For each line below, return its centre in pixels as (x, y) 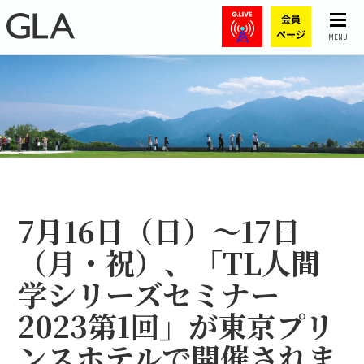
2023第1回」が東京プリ (176, 325)
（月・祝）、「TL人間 (169, 262)
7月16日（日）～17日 (160, 230)
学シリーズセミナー (149, 294)
